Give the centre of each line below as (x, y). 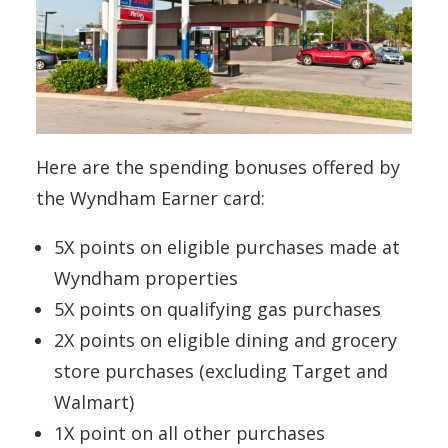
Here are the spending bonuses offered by (218, 166)
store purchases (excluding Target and (221, 370)
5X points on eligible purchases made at (227, 246)
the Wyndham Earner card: (150, 197)
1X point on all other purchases (189, 432)
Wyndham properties (146, 277)
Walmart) (94, 401)
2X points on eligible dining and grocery (225, 339)
